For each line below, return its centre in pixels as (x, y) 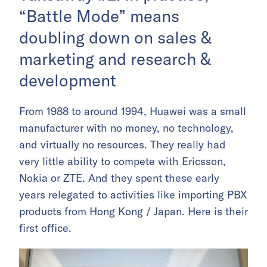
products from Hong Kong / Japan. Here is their (133, 211)
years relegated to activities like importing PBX (133, 194)
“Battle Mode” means (99, 15)
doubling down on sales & (115, 37)
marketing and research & (115, 58)
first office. (45, 228)
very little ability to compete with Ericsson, (122, 161)
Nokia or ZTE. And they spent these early (119, 178)
